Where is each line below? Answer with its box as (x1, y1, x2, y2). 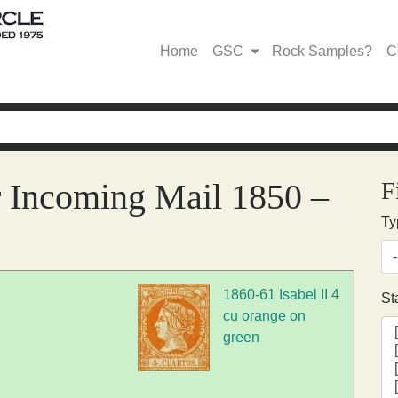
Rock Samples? (272, 44, 372, 60)
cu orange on (223, 308, 306, 324)
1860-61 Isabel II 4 (223, 287, 340, 303)
